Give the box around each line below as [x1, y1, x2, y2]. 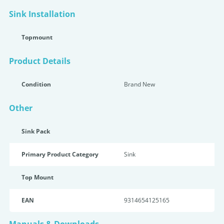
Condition [21, 80, 51, 88]
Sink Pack [21, 127, 50, 135]
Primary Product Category [21, 150, 98, 158]
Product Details [9, 55, 70, 66]
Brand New [124, 80, 155, 88]
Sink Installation [9, 8, 75, 19]
